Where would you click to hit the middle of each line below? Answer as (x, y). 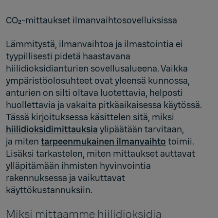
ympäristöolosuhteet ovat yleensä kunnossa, (98, 81)
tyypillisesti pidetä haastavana (68, 56)
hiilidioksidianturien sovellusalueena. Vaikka (97, 68)
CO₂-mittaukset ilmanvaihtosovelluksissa (91, 20)
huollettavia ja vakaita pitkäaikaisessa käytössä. (104, 105)
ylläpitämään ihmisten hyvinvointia (78, 166)
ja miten (23, 141)
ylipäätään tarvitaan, (141, 129)
